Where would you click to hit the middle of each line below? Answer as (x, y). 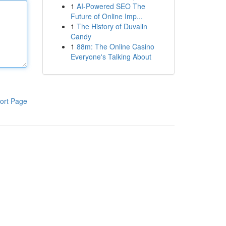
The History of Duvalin (112, 26)
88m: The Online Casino (115, 46)
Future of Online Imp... (106, 16)
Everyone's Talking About (111, 56)
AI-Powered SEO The (111, 6)
